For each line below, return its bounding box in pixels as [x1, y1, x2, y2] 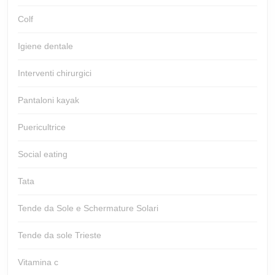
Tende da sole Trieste [18, 230, 101, 240]
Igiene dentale [18, 41, 73, 51]
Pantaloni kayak [18, 95, 79, 105]
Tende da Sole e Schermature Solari [18, 203, 158, 213]
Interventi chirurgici [18, 68, 91, 78]
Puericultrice [18, 122, 66, 132]
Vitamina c [18, 257, 58, 267]
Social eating [18, 149, 68, 159]
